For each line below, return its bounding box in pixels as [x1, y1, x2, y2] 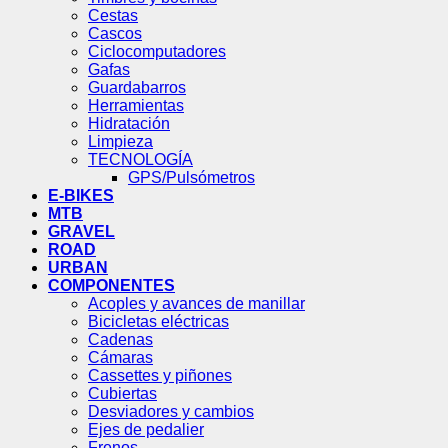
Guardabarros [88, 78, 186, 96]
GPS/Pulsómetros [128, 168, 255, 186]
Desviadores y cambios [88, 402, 254, 420]
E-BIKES [48, 186, 114, 204]
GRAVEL [48, 222, 115, 240]
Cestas [88, 6, 138, 24]
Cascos [88, 24, 142, 42]
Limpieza [88, 132, 153, 150]
